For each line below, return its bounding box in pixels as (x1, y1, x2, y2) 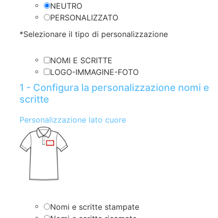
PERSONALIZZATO (50, 12, 118, 22)
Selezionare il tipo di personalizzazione (23, 29, 168, 39)
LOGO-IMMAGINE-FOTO (50, 67, 139, 77)
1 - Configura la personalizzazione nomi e (19, 82, 209, 94)
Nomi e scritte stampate (50, 201, 139, 212)
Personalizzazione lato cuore (19, 114, 126, 125)
